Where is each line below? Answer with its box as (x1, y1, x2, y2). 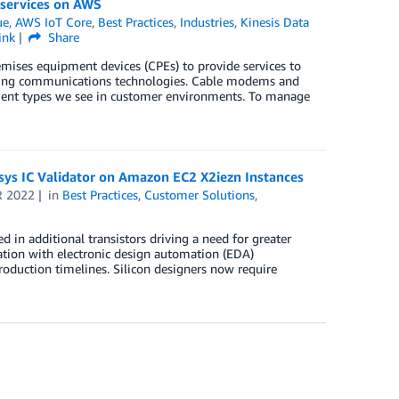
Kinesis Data (240, 14, 310, 29)
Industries (180, 14, 235, 29)
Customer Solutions (144, 187, 256, 202)
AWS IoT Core (15, 14, 93, 29)
